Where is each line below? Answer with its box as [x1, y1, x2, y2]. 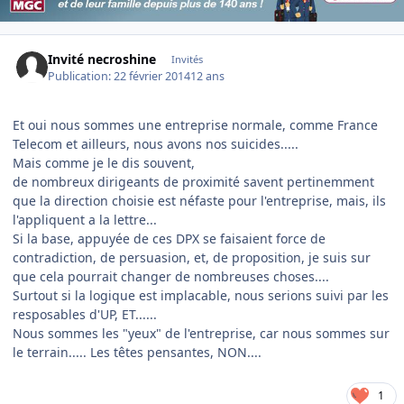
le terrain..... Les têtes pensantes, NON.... [13, 343, 262, 361]
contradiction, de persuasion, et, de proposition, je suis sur [13, 248, 371, 266]
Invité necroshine [48, 50, 157, 69]
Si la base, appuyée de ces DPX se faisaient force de [13, 229, 326, 247]
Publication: [48, 68, 115, 84]
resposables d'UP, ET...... [13, 305, 157, 323]
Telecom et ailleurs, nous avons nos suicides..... [13, 134, 298, 152]
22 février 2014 [114, 68, 191, 84]
